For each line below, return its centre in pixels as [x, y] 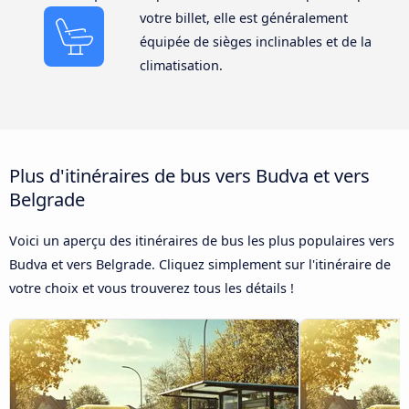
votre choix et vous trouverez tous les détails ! [152, 288]
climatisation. [181, 66]
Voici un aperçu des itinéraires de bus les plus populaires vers [202, 240]
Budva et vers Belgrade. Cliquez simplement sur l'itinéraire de [200, 264]
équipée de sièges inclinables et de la [255, 42]
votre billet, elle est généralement [243, 18]
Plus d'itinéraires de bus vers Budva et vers [189, 175]
